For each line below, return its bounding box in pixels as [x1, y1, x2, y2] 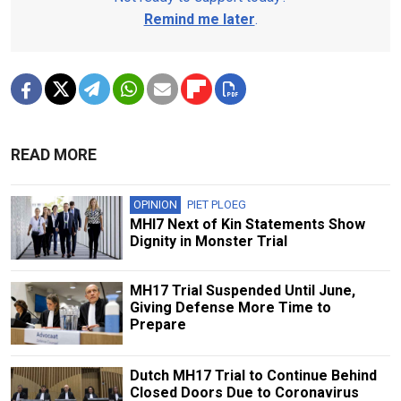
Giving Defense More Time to [129, 298, 331, 316]
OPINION [132, 198, 177, 212]
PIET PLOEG [186, 198, 246, 212]
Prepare [129, 315, 186, 333]
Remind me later [143, 11, 255, 29]
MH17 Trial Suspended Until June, [129, 281, 355, 299]
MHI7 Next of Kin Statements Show [129, 216, 365, 234]
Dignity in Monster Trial [129, 233, 287, 251]
